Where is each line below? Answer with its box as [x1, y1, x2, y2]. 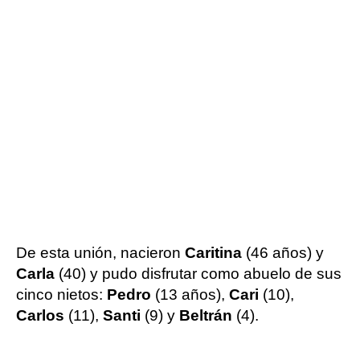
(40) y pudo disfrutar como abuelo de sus [59, 264, 342, 282]
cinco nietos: [16, 285, 107, 303]
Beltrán [179, 306, 236, 324]
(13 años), [155, 285, 229, 303]
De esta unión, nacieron [16, 243, 185, 261]
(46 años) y [246, 243, 324, 261]
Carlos [16, 306, 68, 324]
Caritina [185, 243, 246, 261]
